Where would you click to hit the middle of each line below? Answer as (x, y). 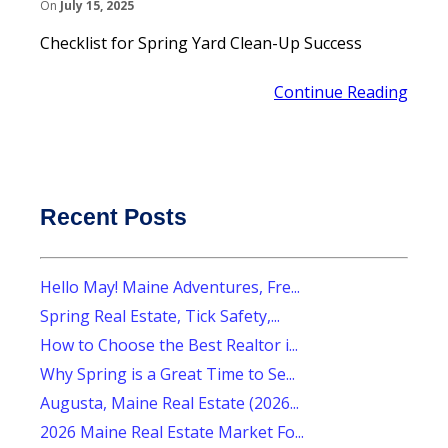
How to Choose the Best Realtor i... (169, 344)
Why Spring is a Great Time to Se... (167, 373)
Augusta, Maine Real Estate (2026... (169, 402)
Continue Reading (341, 91)
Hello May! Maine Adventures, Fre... (170, 286)
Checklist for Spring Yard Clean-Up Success (201, 42)
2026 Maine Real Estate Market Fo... (172, 431)
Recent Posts (113, 216)
